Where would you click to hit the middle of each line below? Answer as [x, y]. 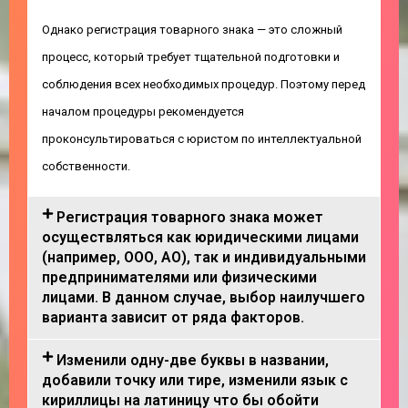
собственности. [86, 166]
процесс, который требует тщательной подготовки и [191, 57]
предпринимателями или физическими [179, 277]
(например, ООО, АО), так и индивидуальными [204, 257]
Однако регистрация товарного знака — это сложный [192, 30]
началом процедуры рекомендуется [143, 112]
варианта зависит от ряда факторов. [173, 317]
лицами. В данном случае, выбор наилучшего [204, 297]
